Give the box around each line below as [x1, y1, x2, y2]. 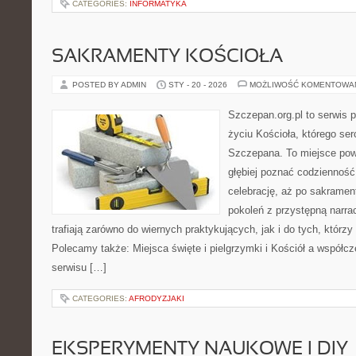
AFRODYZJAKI [129, 294, 184, 303]
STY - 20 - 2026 [168, 80, 227, 89]
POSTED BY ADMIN [72, 80, 149, 89]
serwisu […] [52, 261, 106, 273]
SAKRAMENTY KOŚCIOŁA [52, 48, 283, 66]
